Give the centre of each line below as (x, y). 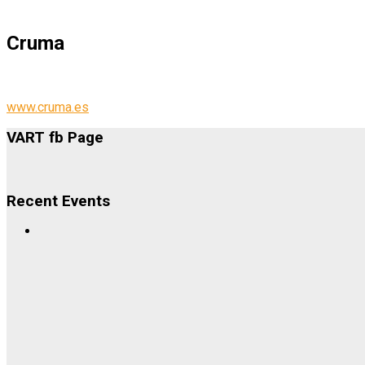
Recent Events (58, 201)
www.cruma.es (48, 108)
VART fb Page (55, 138)
